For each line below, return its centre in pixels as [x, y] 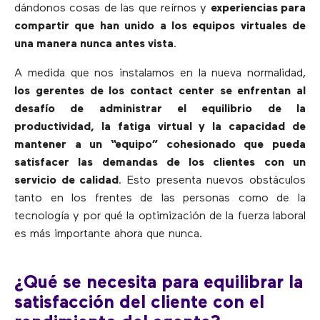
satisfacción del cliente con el [139, 303]
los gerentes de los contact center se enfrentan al [160, 92]
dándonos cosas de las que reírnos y [112, 9]
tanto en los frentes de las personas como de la [160, 199]
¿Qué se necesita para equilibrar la [159, 283]
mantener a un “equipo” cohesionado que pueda [160, 145]
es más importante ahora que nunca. [108, 235]
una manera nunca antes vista [94, 45]
